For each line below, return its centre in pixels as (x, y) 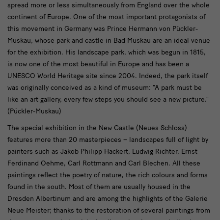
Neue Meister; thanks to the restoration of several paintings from (109, 211)
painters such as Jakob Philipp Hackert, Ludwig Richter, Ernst (102, 152)
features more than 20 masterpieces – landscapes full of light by (108, 140)
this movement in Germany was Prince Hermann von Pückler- (103, 29)
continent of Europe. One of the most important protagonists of (106, 17)
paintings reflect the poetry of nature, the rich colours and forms (108, 175)
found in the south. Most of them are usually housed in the (99, 187)
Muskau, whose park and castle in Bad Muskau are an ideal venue (109, 41)
